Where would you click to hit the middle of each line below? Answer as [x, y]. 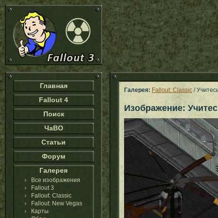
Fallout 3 [43, 188]
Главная [54, 86]
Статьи [54, 142]
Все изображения [56, 180]
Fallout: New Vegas [57, 203]
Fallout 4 [54, 100]
